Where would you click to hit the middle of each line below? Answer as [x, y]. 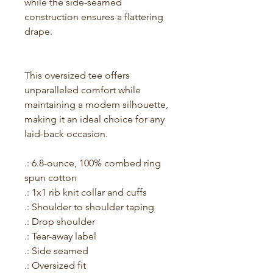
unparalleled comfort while [83, 90]
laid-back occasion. [66, 133]
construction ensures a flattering [94, 16]
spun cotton [51, 177]
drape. [38, 31]
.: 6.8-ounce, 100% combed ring [93, 163]
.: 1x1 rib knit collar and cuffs [86, 192]
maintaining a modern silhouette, [96, 104]
